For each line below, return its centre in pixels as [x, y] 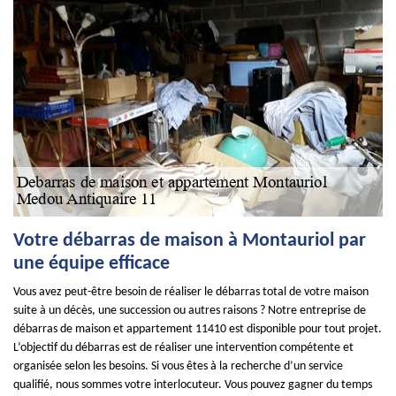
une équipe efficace [91, 264]
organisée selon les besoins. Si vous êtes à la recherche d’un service [178, 366]
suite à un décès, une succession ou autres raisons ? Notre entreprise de [190, 311]
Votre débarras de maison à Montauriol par [190, 241]
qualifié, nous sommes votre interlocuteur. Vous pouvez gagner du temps [193, 385]
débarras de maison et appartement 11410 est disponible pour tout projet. [198, 329]
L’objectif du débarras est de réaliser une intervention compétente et [183, 348]
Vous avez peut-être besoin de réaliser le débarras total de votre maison [191, 292]
